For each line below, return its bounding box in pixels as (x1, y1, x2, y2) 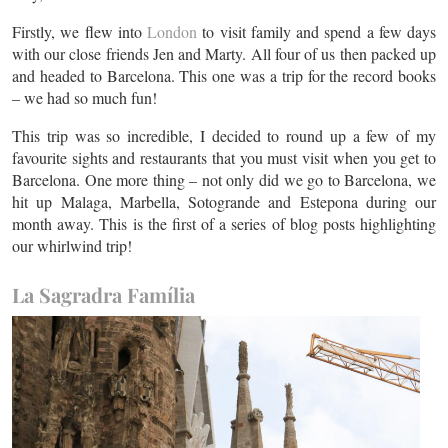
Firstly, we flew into (12, 21, 147, 42)
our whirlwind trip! (12, 235, 132, 256)
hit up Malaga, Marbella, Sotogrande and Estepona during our (12, 191, 436, 212)
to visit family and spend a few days (197, 21, 436, 42)
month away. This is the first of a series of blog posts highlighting (12, 213, 436, 234)
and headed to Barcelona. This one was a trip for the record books (12, 65, 436, 86)
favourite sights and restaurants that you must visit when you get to (12, 147, 436, 168)
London (147, 21, 197, 42)
